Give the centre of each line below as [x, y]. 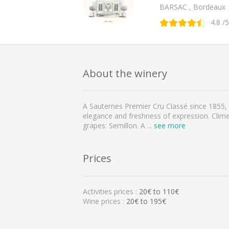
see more [170, 126]
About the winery [125, 73]
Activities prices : [111, 191]
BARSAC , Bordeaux [192, 7]
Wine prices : [105, 201]
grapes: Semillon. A [115, 126]
